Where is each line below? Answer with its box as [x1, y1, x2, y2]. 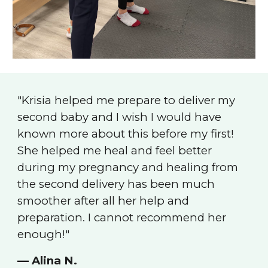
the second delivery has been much [17, 177, 215, 191]
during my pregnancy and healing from [17, 160, 239, 174]
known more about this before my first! [17, 127, 234, 141]
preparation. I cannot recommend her [17, 211, 227, 224]
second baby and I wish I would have [17, 110, 222, 124]
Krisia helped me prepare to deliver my [22, 93, 236, 107]
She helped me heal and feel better [17, 144, 212, 157]
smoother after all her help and [17, 194, 190, 208]
